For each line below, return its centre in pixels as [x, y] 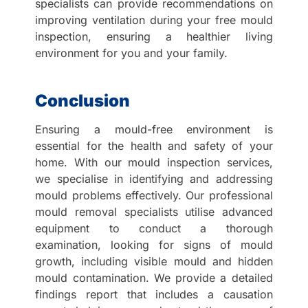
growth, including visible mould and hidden [154, 262]
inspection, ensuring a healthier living [154, 37]
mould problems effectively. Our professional [154, 196]
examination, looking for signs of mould [154, 245]
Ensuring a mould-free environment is [154, 130]
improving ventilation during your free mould [154, 20]
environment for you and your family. [132, 53]
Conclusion [83, 101]
